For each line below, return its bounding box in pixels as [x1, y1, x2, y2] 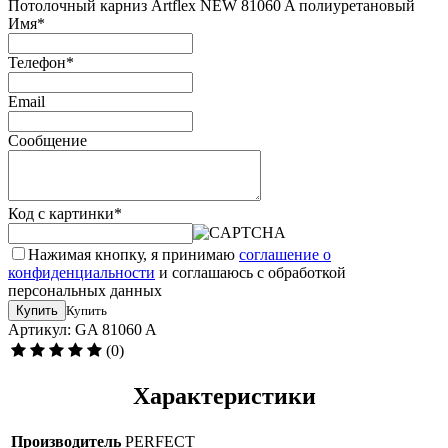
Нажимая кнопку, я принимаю [28, 245, 239, 263]
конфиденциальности [8, 263, 155, 281]
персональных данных [8, 281, 162, 299]
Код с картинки [8, 204, 114, 222]
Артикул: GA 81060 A [8, 320, 157, 338]
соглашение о [239, 245, 331, 263]
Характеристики [132, 382, 316, 409]
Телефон [8, 53, 66, 71]
